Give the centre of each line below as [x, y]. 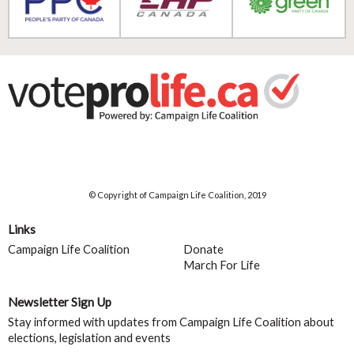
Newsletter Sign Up [60, 302]
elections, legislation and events [89, 338]
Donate [203, 250]
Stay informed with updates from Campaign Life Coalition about [171, 322]
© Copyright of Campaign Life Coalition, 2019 [177, 195]
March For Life [221, 265]
